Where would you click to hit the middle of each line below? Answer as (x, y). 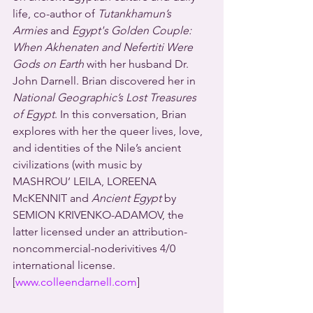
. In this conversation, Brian (122, 114)
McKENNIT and (52, 198)
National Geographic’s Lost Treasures (106, 97)
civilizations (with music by (79, 165)
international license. (64, 265)
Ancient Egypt (126, 198)
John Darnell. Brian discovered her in (105, 81)
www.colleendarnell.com (76, 282)
